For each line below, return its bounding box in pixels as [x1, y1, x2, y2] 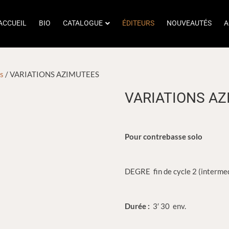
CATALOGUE [63, 19, 103, 27]
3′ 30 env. [151, 201, 187, 211]
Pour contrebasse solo [125, 132, 203, 141]
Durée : [125, 201, 152, 211]
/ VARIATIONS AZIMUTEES [4, 70, 99, 79]
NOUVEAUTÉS [167, 19, 212, 27]
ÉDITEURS [122, 19, 154, 27]
